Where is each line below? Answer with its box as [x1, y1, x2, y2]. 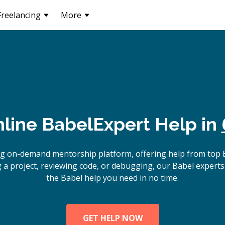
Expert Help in [92, 114, 221, 135]
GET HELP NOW [82, 212, 143, 223]
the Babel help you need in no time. [46, 172, 179, 183]
